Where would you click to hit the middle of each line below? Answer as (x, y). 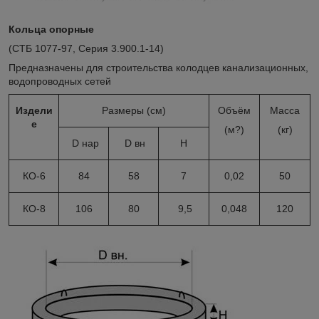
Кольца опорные (51, 29)
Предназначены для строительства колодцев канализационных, (158, 67)
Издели (34, 110)
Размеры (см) (134, 110)
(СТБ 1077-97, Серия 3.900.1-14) (86, 48)
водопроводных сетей (60, 81)
